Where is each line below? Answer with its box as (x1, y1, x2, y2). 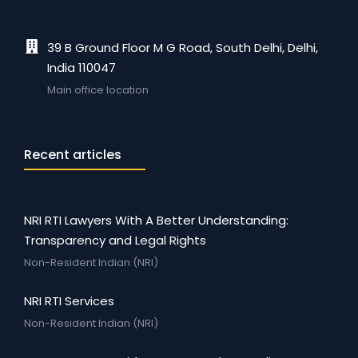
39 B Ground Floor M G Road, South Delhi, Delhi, (47, 39, 319, 56)
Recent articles (24, 145, 121, 164)
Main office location (47, 82, 149, 97)
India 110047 (47, 59, 117, 76)
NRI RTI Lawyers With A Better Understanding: (24, 212, 288, 229)
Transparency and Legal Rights (24, 232, 206, 249)
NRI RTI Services (24, 292, 114, 309)
